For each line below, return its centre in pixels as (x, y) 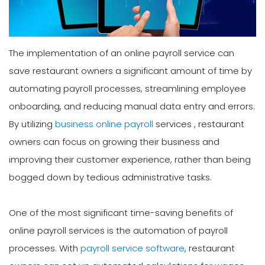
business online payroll (104, 124)
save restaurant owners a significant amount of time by (130, 70)
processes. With (45, 248)
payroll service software (132, 248)
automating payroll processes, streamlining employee (127, 88)
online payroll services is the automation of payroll (118, 230)
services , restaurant (199, 124)
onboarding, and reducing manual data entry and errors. (132, 106)
